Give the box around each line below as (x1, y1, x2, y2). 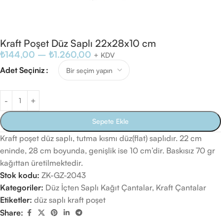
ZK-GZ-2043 (41, 170, 86, 180)
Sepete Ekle (92, 117, 129, 125)
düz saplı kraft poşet (34, 195, 106, 205)
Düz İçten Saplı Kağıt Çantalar (45, 183, 152, 192)
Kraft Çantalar (156, 183, 206, 192)
